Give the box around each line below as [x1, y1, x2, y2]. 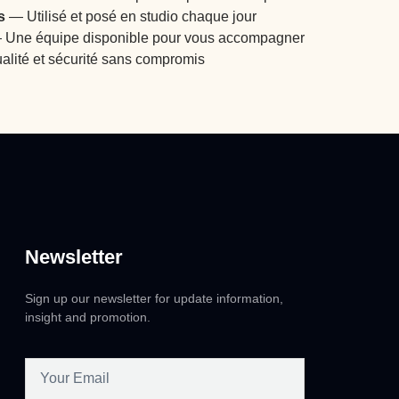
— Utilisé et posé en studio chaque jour [5, 8, 256, 24]
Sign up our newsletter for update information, [25, 291, 283, 306]
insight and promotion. [25, 310, 151, 325]
